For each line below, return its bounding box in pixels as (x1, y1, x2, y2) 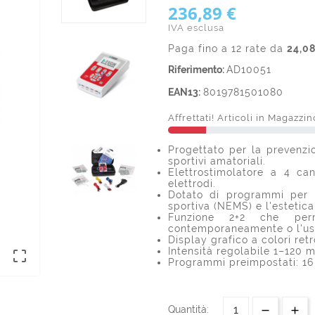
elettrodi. (168, 178, 216, 190)
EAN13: (168, 86, 200, 98)
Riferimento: (168, 64, 226, 76)
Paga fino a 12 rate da (168, 43, 287, 55)
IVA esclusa (168, 22, 224, 34)
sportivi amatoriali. (168, 155, 266, 167)
